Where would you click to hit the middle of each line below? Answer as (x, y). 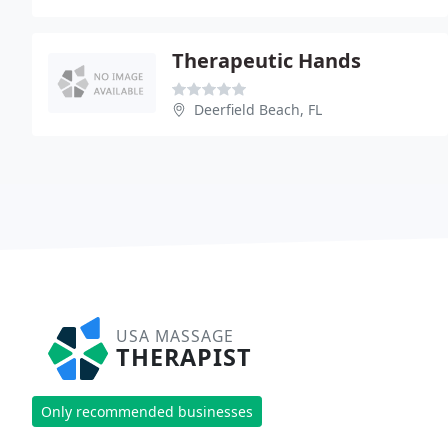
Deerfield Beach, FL (258, 109)
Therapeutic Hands (266, 60)
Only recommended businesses (147, 412)
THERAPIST (184, 356)
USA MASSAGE (175, 335)
